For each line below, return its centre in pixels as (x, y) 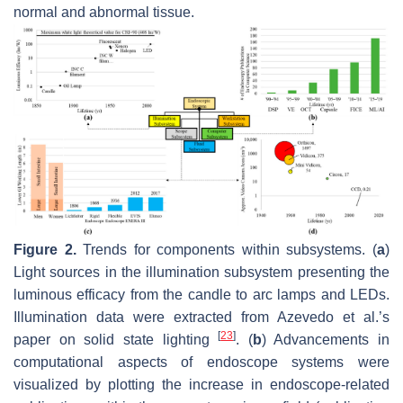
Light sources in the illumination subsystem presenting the (201, 272)
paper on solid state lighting (116, 339)
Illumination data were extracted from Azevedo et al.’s (201, 317)
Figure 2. (45, 249)
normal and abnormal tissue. (104, 13)
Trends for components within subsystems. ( (227, 249)
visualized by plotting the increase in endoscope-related (201, 384)
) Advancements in (325, 339)
